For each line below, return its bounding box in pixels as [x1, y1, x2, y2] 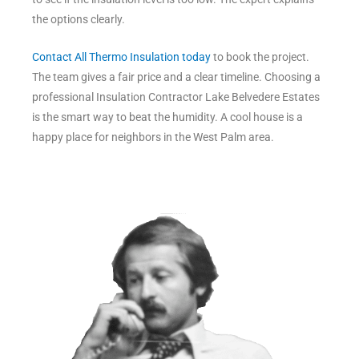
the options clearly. [32, 13, 125, 26]
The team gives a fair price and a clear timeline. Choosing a [32, 71, 321, 84]
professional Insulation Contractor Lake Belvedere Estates [32, 91, 320, 104]
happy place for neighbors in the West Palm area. [32, 131, 274, 144]
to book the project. [211, 50, 309, 64]
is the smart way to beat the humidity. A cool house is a [32, 111, 303, 124]
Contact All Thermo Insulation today [32, 50, 211, 64]
